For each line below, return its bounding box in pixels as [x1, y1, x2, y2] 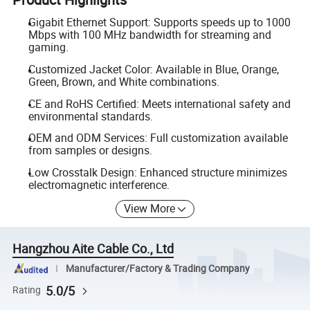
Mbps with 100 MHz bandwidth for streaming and [28, 27, 271, 43]
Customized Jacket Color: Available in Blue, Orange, [28, 62, 279, 77]
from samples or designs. [28, 143, 152, 158]
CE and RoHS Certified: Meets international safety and [28, 95, 291, 111]
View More [124, 201, 176, 217]
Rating [12, 284, 42, 297]
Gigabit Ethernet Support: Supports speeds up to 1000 [28, 15, 291, 30]
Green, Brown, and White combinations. [28, 74, 219, 89]
